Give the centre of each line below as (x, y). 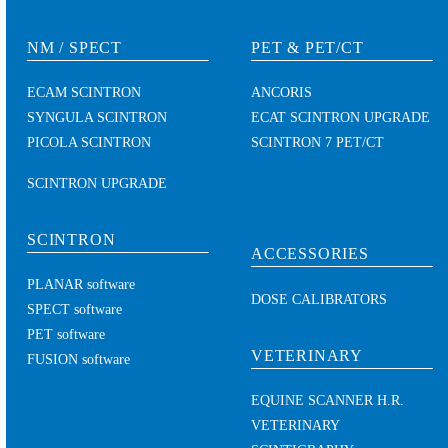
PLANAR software (81, 285)
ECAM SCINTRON (84, 93)
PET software (66, 335)
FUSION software (78, 360)
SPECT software (74, 310)
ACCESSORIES (310, 254)
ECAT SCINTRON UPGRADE (340, 118)
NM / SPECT (74, 48)
